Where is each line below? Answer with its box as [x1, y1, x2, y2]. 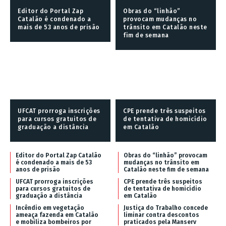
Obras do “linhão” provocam [124, 151, 207, 159]
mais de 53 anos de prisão [18, 24, 100, 31]
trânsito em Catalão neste [123, 24, 207, 31]
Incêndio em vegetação [16, 204, 84, 211]
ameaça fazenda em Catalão [16, 211, 98, 218]
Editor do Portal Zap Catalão [16, 151, 101, 159]
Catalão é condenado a [18, 16, 91, 23]
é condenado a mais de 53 [16, 158, 92, 166]
